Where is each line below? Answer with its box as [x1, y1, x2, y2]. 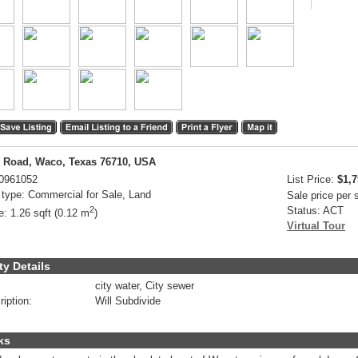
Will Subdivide [95, 295, 161, 307]
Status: [287, 205, 320, 217]
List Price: [287, 173, 334, 185]
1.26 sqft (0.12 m [10, 207, 89, 220]
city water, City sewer [95, 280, 194, 292]
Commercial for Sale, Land [28, 189, 151, 201]
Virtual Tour [287, 220, 345, 232]
